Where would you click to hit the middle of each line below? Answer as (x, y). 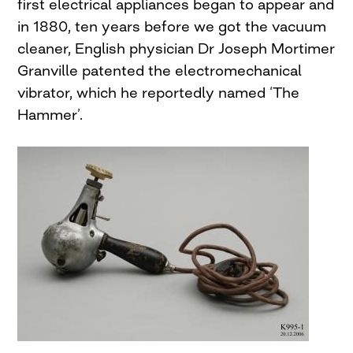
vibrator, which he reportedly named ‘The (159, 93)
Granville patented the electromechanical (160, 71)
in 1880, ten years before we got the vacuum (172, 26)
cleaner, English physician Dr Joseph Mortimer (176, 48)
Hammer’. (50, 115)
